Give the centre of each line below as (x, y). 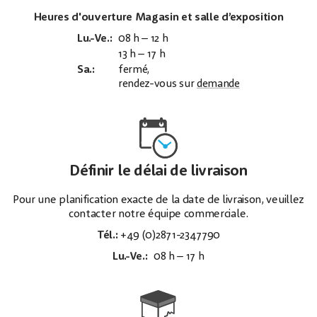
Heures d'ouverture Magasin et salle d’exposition (158, 18)
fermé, (134, 70)
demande (218, 84)
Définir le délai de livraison (158, 171)
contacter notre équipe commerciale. (158, 214)
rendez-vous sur (157, 84)
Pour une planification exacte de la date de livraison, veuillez (158, 200)
